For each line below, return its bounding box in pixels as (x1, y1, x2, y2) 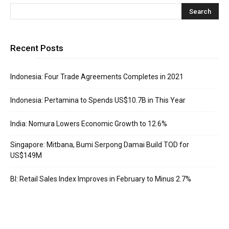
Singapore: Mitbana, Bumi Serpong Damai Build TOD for (10, 141, 189, 149)
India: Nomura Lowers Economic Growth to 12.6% (10, 120, 167, 128)
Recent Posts (10, 43, 63, 53)
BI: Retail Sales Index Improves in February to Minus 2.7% (10, 175, 191, 183)
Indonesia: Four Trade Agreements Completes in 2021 (10, 73, 184, 81)
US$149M (10, 151, 42, 159)
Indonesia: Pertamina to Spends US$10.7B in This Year (10, 96, 186, 104)
